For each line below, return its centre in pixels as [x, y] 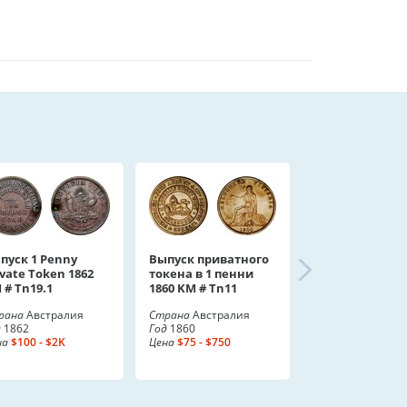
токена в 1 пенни [201, 273]
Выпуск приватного [209, 259]
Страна [169, 315]
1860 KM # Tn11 [193, 288]
